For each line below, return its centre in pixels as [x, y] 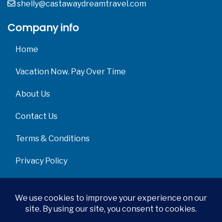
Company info [43, 28]
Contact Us [36, 116]
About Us [33, 94]
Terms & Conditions [53, 138]
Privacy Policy [41, 161]
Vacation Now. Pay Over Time [71, 71]
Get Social [33, 191]
